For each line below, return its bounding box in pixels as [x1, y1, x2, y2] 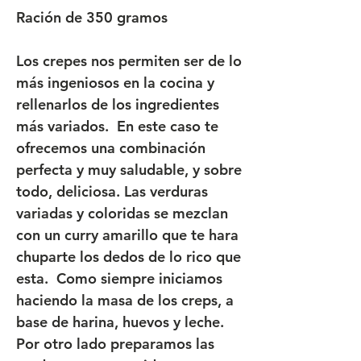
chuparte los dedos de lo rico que [16, 247, 241, 267]
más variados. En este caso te [16, 117, 218, 136]
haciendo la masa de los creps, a [16, 291, 234, 310]
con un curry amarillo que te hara [16, 226, 239, 245]
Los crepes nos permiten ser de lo [16, 52, 242, 71]
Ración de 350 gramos [16, 8, 168, 27]
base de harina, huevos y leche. [16, 313, 224, 332]
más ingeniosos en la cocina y [16, 73, 214, 93]
